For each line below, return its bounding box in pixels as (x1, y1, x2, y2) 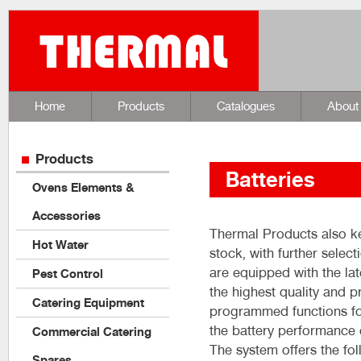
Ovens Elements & (32, 180, 135, 195)
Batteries (226, 166, 315, 193)
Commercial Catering (32, 324, 151, 339)
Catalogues (217, 98, 275, 114)
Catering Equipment (32, 295, 144, 310)
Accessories (32, 208, 101, 223)
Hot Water (32, 237, 89, 252)
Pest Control (32, 266, 103, 281)
